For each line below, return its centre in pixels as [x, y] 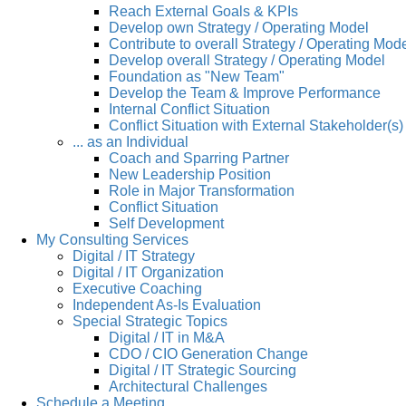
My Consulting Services [112, 239]
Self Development [166, 223]
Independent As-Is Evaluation [167, 304]
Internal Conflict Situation [189, 109]
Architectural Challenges [188, 386]
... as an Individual [130, 141]
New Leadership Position [190, 174]
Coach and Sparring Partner [199, 158]
